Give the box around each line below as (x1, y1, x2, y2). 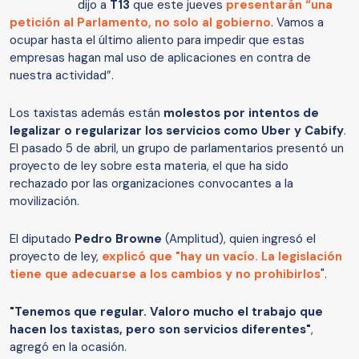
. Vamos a (271, 14, 324, 31)
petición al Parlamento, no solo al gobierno (10, 14, 271, 31)
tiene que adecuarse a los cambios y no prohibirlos (10, 266, 321, 283)
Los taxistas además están (10, 105, 163, 122)
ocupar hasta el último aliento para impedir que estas (10, 32, 305, 49)
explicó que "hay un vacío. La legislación (102, 248, 342, 265)
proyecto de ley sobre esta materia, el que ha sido (10, 158, 288, 175)
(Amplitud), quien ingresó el (165, 231, 316, 248)
